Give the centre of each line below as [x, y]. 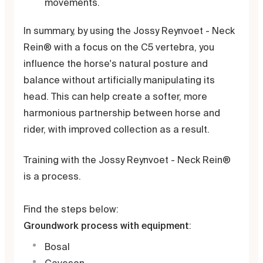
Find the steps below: [71, 209]
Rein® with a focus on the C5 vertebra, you [119, 47]
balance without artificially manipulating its [119, 80]
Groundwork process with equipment [106, 225]
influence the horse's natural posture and [116, 63]
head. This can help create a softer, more [115, 96]
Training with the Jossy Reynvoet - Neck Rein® [127, 160]
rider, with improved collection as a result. [117, 129]
